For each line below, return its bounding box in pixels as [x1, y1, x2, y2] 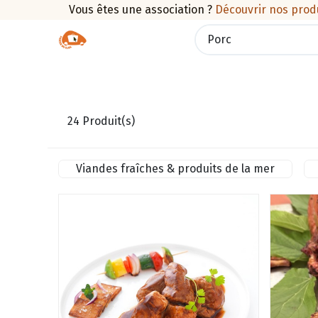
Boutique [73, 67, 121, 80]
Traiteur [146, 67, 188, 80]
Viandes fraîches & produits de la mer [76, 161, 275, 175]
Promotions [213, 67, 275, 80]
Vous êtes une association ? [68, 3, 212, 16]
